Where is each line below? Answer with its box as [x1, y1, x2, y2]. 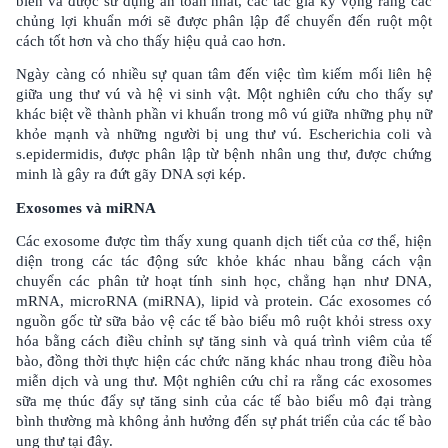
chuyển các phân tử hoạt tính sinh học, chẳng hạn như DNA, [16, 273, 432, 289]
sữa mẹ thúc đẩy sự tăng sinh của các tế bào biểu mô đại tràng [16, 393, 432, 409]
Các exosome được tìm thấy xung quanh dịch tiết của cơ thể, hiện [16, 233, 432, 249]
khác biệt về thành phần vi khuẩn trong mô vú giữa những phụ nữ [16, 106, 432, 122]
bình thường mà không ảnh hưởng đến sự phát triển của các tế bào [16, 413, 432, 429]
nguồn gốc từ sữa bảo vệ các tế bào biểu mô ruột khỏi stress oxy [16, 313, 432, 329]
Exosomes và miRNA [16, 200, 156, 216]
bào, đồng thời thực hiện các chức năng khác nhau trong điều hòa [16, 353, 432, 369]
